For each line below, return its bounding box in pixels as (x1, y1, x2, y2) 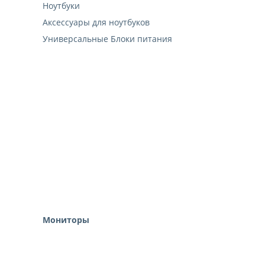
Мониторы (43, 214, 89, 226)
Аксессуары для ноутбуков (43, 17, 150, 28)
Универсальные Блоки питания (43, 33, 172, 45)
